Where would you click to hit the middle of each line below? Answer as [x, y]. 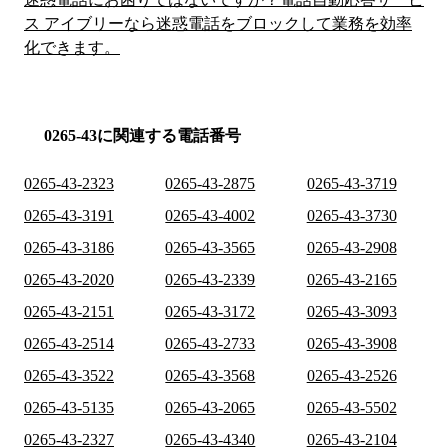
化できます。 [72, 48]
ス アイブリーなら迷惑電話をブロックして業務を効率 [218, 24]
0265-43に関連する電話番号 [142, 136]
